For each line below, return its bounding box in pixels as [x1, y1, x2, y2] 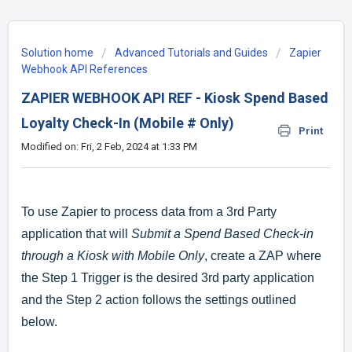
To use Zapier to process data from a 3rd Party [21, 205, 277, 219]
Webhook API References [21, 63, 148, 75]
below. [21, 315, 57, 329]
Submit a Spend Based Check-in [131, 227, 313, 241]
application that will [21, 227, 131, 241]
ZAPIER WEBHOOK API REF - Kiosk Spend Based [21, 90, 328, 106]
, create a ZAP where [204, 249, 321, 263]
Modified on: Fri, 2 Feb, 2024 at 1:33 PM [21, 141, 197, 152]
